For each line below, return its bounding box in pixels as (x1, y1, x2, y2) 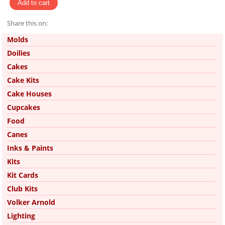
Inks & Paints (7, 143, 53, 153)
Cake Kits (7, 75, 39, 85)
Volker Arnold (7, 197, 55, 207)
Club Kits (7, 184, 38, 194)
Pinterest (15, 31, 42, 40)
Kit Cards (7, 170, 38, 180)
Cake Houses (7, 89, 52, 99)
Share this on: (7, 19, 48, 28)
